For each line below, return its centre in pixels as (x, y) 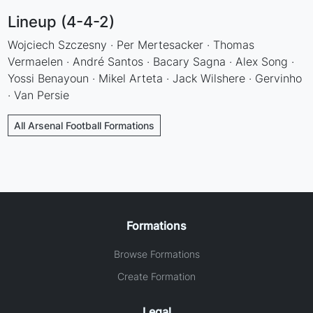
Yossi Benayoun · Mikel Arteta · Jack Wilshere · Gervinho (155, 78)
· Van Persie (39, 95)
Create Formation (156, 276)
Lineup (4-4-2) (61, 21)
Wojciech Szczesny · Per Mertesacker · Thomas (131, 44)
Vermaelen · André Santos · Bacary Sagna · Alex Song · (151, 61)
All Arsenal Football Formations (85, 125)
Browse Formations (156, 254)
